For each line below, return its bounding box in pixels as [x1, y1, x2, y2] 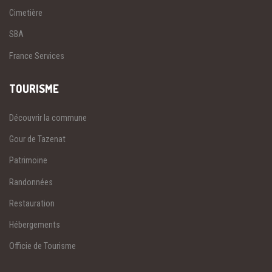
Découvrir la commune [9, 112, 87, 123]
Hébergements [9, 220, 60, 230]
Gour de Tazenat [9, 134, 66, 144]
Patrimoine [9, 155, 47, 166]
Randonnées [9, 177, 53, 187]
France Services [9, 50, 64, 61]
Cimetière [9, 8, 42, 18]
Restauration [9, 198, 55, 208]
